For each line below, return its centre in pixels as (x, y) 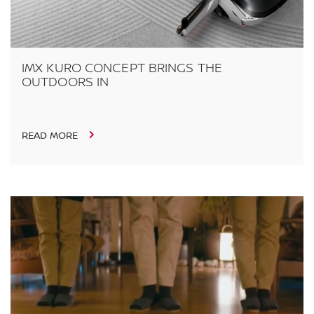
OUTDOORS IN (66, 83)
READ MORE (51, 136)
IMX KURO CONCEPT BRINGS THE (122, 69)
